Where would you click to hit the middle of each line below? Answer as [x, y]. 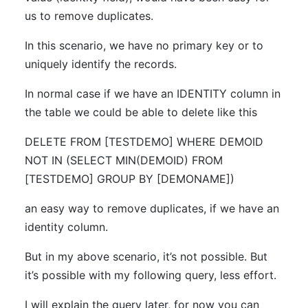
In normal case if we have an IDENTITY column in [153, 93]
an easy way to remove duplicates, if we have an [152, 208]
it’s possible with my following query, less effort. [151, 275]
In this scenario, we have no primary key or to [144, 45]
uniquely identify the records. [101, 64]
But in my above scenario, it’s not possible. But [146, 256]
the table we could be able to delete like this [141, 112]
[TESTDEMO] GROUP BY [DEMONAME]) [130, 179]
